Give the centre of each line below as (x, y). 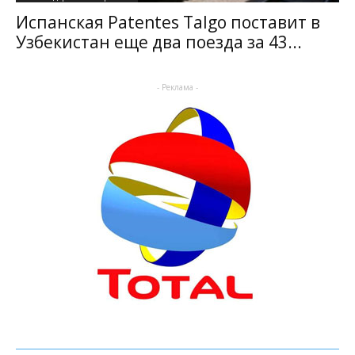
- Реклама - (177, 88)
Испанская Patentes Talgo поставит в (168, 23)
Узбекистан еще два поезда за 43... (159, 42)
